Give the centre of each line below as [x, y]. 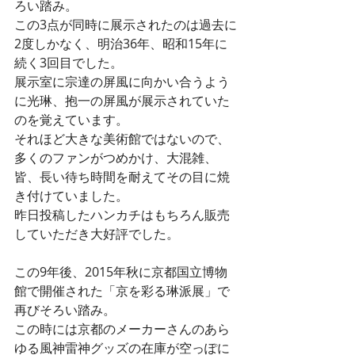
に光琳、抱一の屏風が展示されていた [122, 101]
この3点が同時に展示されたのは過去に [126, 25]
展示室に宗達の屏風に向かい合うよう [122, 82]
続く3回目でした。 [69, 63]
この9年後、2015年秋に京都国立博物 [121, 272]
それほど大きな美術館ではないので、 [122, 139]
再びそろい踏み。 [65, 310]
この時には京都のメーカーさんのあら [122, 329]
